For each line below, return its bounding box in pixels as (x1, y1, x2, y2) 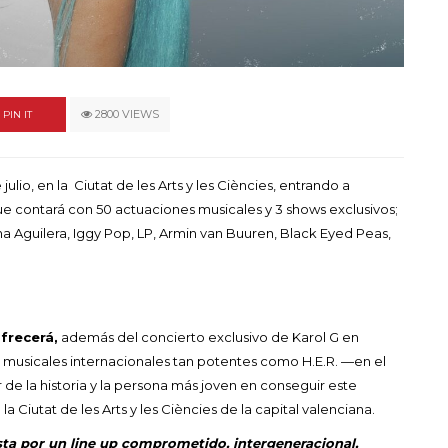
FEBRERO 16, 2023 (85, 56, 182, 71)
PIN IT (3, 107, 32, 121)
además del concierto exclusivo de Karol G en (58, 328, 359, 345)
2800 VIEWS (92, 106, 159, 121)
